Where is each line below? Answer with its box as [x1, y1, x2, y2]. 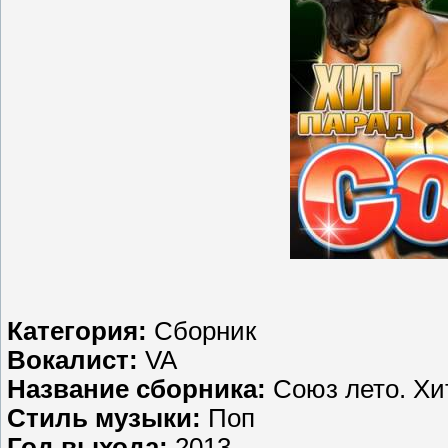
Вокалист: [7, 345, 145, 374]
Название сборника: [7, 374, 266, 403]
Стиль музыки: [7, 403, 208, 432]
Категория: [7, 316, 154, 345]
